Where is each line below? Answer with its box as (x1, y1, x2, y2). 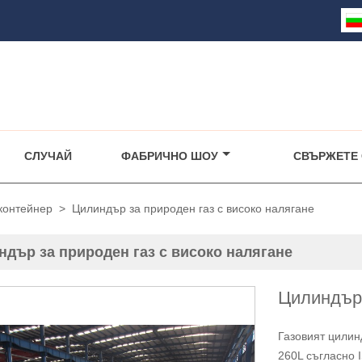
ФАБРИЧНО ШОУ (120, 149, 218, 162)
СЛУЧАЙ (23, 149, 72, 162)
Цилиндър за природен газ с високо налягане (72, 201, 314, 215)
